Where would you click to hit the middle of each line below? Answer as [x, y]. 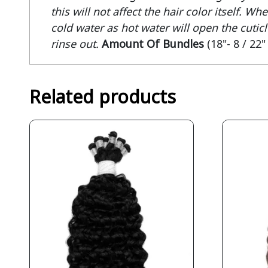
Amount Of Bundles [153, 44]
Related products [102, 97]
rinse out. [74, 44]
